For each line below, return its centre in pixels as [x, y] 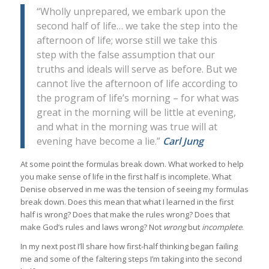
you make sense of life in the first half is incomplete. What [125, 176]
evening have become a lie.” [99, 141]
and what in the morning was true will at [127, 126]
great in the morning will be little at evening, [136, 112]
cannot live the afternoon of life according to [137, 83]
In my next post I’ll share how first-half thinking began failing [129, 246]
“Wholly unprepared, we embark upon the [131, 11]
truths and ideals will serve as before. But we [137, 69]
